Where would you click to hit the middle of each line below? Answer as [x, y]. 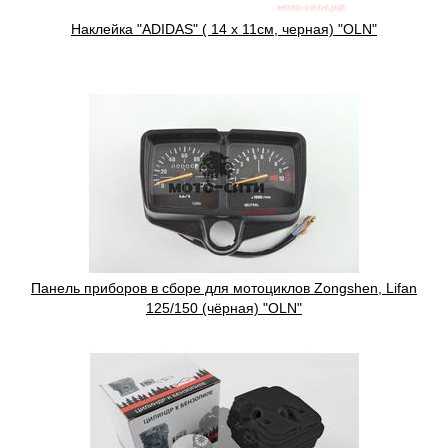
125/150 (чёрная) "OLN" [224, 308]
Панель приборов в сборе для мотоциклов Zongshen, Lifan [224, 288]
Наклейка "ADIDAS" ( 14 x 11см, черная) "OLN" [224, 29]
